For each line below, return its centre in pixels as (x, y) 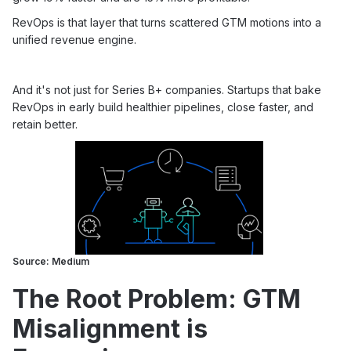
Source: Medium (52, 261)
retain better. (45, 124)
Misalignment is (110, 329)
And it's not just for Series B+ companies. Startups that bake (167, 90)
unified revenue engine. (74, 40)
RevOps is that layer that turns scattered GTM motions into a (167, 22)
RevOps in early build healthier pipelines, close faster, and (163, 107)
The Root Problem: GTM (157, 299)
